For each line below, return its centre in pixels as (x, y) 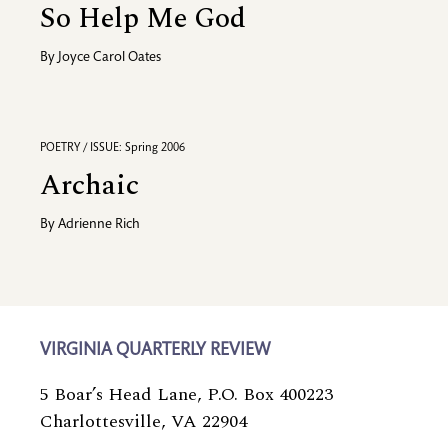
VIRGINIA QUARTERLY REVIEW (155, 351)
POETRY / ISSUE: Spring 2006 (112, 148)
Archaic (89, 186)
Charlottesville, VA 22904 (143, 422)
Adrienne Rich (99, 225)
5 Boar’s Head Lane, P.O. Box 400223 (186, 395)
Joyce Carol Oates (109, 58)
